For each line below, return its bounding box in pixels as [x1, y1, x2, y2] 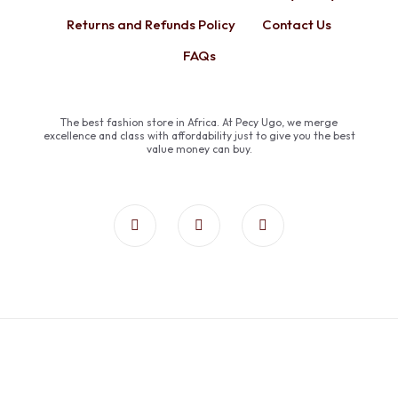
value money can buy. [146, 141, 252, 155]
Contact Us [262, 15, 331, 33]
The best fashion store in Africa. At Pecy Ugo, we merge [60, 115, 338, 129]
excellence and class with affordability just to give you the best [43, 128, 355, 142]
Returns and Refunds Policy [67, 15, 235, 33]
